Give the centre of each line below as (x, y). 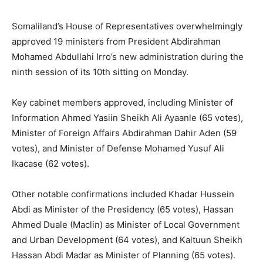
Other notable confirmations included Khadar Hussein (123, 194)
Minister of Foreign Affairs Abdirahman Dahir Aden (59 (124, 133)
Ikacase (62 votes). (50, 163)
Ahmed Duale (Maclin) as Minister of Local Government (126, 224)
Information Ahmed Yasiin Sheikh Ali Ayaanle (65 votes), (127, 117)
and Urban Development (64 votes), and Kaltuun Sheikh (127, 240)
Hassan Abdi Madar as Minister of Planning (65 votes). (124, 255)
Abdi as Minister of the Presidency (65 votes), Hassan (123, 209)
